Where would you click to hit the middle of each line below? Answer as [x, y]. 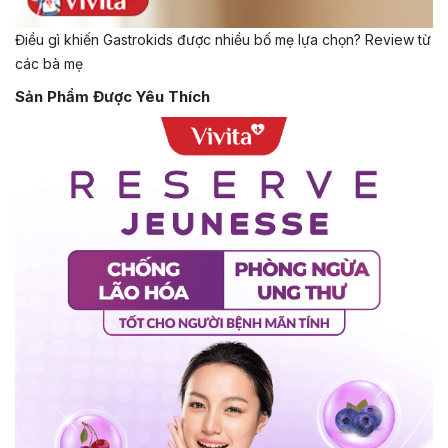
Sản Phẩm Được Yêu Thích [112, 97]
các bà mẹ [49, 64]
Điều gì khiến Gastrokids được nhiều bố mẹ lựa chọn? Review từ [223, 40]
